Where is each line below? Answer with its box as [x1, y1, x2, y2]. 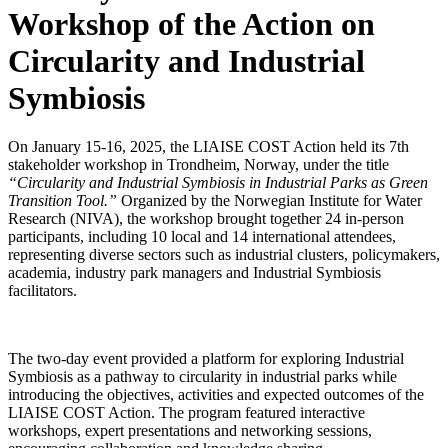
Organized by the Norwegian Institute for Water [117, 192, 422, 210]
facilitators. [8, 282, 77, 300]
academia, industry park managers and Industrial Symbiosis [8, 264, 381, 282]
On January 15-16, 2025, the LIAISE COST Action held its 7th [8, 138, 409, 156]
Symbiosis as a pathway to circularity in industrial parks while [8, 368, 397, 386]
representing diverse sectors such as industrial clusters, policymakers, [8, 246, 440, 264]
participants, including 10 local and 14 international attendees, [8, 228, 396, 246]
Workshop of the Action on [8, 5, 375, 42]
